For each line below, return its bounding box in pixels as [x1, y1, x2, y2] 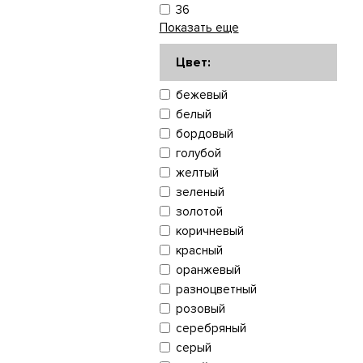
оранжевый [175, 262, 241, 277]
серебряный [175, 320, 246, 335]
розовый [175, 301, 225, 316]
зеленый [175, 184, 224, 199]
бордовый [175, 126, 233, 141]
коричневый [175, 223, 244, 238]
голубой [175, 145, 221, 160]
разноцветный [175, 281, 257, 297]
